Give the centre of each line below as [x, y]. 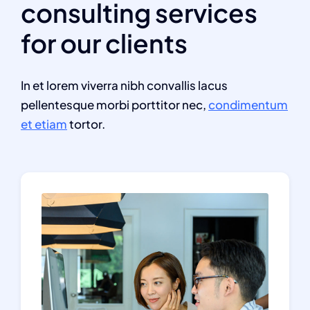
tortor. [86, 124]
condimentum [248, 104]
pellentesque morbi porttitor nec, [115, 104]
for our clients [104, 43]
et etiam [44, 124]
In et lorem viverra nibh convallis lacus [124, 85]
